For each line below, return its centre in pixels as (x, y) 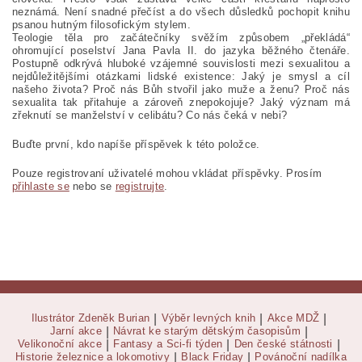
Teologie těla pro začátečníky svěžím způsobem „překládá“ (181, 38)
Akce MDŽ (293, 318)
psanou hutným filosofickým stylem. (101, 25)
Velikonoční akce (59, 344)
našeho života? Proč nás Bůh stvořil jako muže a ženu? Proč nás (181, 90)
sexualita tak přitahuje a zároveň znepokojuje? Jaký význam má (181, 103)
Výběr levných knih (208, 318)
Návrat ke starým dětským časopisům (207, 331)
